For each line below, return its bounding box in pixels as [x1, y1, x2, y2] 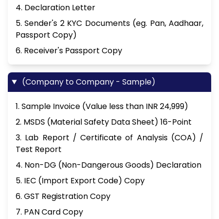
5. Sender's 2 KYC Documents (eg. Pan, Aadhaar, [16, 18, 203, 29]
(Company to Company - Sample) [20, 76, 155, 88]
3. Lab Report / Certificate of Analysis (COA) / [16, 132, 203, 144]
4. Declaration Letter [16, 2, 95, 14]
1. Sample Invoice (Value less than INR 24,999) [16, 101, 188, 112]
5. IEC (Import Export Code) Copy [16, 175, 145, 187]
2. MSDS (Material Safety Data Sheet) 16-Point [16, 116, 192, 128]
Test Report [16, 144, 62, 155]
